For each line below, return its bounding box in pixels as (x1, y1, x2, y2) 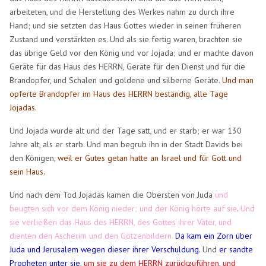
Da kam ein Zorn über (175, 230, 253, 241)
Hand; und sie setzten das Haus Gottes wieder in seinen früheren (9, 20, 242, 31)
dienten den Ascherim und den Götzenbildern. (9, 230, 173, 241)
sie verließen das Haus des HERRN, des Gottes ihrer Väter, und (9, 216, 232, 227)
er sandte (219, 243, 254, 255)
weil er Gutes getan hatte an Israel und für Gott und (58, 152, 242, 163)
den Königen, (9, 152, 58, 163)
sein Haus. (9, 166, 46, 177)
